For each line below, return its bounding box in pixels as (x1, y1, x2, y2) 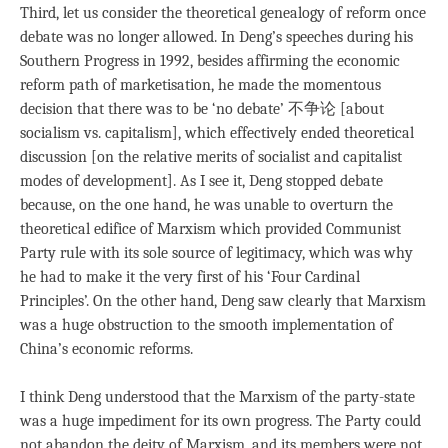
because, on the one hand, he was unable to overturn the (20, 195, 393, 214)
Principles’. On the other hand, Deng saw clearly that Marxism (20, 291, 426, 310)
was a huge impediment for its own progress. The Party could (20, 411, 421, 430)
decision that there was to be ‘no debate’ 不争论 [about (20, 99, 384, 118)
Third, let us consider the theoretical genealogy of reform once (20, 3, 426, 22)
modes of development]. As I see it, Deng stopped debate (20, 171, 383, 190)
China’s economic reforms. (20, 339, 193, 358)
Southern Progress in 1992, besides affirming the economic (20, 51, 400, 70)
